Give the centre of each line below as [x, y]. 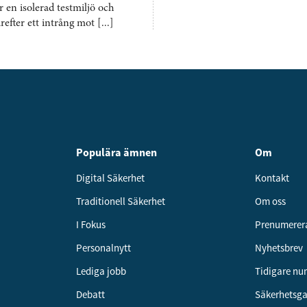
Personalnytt [103, 248]
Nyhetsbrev [279, 248]
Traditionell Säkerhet [120, 201]
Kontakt [272, 178]
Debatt [90, 294]
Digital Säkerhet [110, 178]
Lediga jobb [101, 271]
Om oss [271, 201]
